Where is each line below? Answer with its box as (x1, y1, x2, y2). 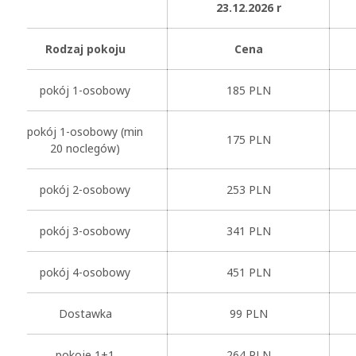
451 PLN (226, 264, 271, 281)
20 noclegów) (50, 140, 120, 157)
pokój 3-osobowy (40, 222, 130, 239)
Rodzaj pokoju (44, 41, 126, 57)
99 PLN (229, 305, 268, 322)
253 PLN (226, 181, 271, 198)
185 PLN (226, 82, 271, 99)
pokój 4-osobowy (40, 264, 130, 281)
